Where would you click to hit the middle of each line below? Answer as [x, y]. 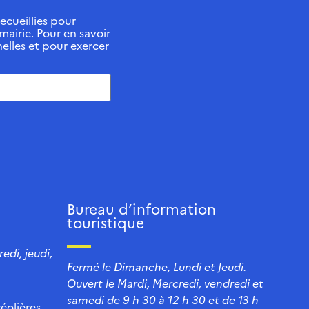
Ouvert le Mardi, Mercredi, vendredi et [165, 283]
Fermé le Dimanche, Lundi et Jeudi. [157, 267]
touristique [106, 222]
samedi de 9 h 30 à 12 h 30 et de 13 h [163, 300]
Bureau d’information [141, 208]
